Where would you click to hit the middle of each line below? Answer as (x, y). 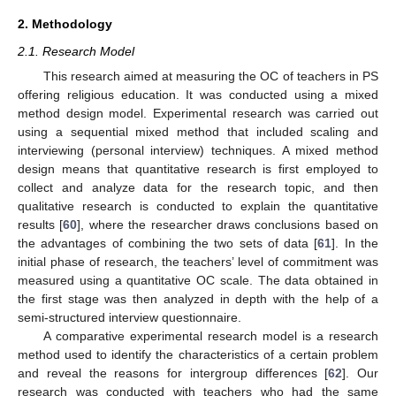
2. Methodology (65, 23)
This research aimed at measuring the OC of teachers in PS (210, 76)
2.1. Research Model (76, 51)
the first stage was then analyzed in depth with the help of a (198, 298)
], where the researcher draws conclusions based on (228, 224)
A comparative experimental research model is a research (210, 335)
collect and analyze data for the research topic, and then (198, 187)
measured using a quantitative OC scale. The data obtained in (198, 280)
